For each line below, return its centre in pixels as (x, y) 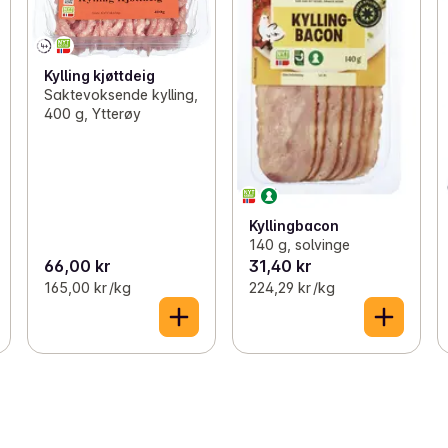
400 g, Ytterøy (92, 113)
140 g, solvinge (299, 244)
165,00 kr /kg (87, 287)
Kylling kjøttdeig (99, 75)
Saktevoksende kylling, (120, 94)
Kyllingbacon (293, 225)
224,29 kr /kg (291, 287)
